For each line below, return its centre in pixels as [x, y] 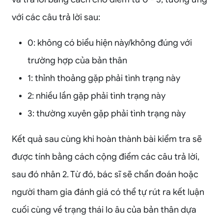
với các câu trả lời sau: [56, 17]
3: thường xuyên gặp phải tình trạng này [107, 114]
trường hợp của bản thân [77, 61]
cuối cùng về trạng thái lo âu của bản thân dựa [104, 210]
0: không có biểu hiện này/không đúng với [110, 43]
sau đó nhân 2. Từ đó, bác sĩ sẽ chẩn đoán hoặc [105, 175]
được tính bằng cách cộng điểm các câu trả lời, [106, 157]
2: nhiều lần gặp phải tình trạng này [96, 96]
